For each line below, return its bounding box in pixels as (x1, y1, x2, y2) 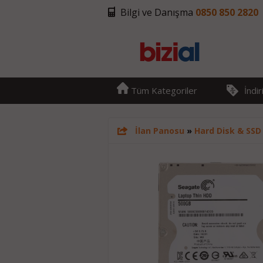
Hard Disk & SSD (194, 125, 261, 136)
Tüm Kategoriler (128, 85, 197, 96)
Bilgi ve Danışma (120, 6, 195, 19)
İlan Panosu (134, 125, 184, 136)
